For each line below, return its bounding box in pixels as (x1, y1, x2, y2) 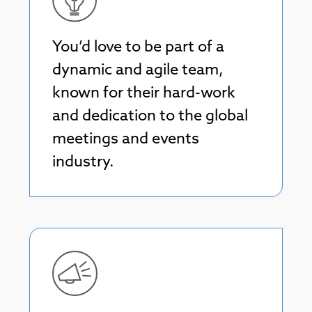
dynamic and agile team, (52, 62, 223, 79)
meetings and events (52, 131, 199, 148)
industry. (52, 154, 114, 171)
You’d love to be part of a (52, 39, 224, 56)
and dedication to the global (52, 108, 248, 125)
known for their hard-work (52, 85, 235, 102)
